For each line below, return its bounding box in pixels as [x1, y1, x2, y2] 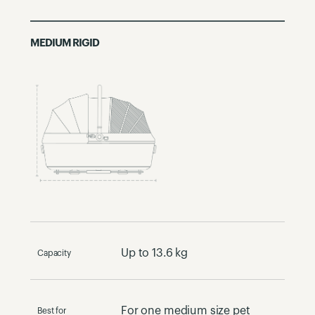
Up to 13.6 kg [121, 247, 188, 259]
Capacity [37, 248, 71, 257]
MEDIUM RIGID [30, 37, 99, 49]
